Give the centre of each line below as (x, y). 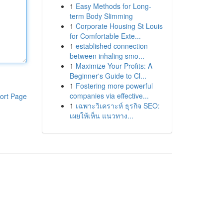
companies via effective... (109, 96)
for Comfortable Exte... (105, 36)
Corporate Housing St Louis (119, 26)
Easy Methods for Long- (113, 6)
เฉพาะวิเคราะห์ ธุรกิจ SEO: (117, 106)
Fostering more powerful (114, 86)
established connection (111, 46)
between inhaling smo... (107, 56)
